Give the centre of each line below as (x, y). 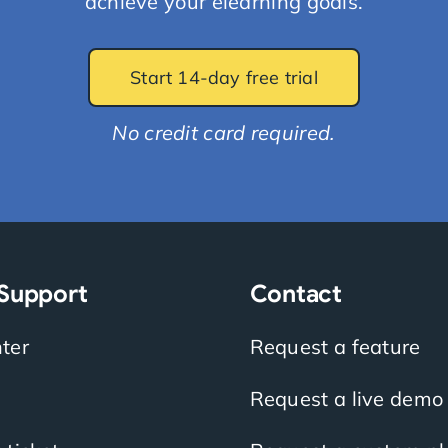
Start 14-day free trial (224, 78)
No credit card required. (224, 133)
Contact (295, 293)
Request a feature (335, 346)
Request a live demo (346, 398)
